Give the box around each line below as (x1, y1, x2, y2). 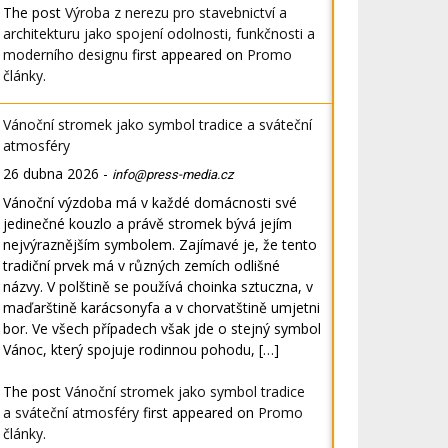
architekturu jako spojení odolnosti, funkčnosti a (3, 23, 316, 43)
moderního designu (3, 44, 129, 64)
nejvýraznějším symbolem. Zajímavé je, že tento (3, 234, 318, 254)
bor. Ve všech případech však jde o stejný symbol (3, 318, 322, 338)
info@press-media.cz (112, 166, 234, 182)
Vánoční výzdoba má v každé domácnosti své (3, 192, 298, 212)
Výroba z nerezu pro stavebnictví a (65, 2, 288, 22)
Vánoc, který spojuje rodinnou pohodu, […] (3, 339, 280, 359)
